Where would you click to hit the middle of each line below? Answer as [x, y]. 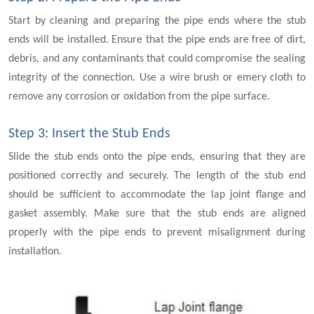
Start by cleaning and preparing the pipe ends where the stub [157, 21]
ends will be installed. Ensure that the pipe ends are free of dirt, [157, 40]
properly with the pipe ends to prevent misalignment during [157, 233]
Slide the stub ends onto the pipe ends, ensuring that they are [157, 157]
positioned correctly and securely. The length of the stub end [157, 176]
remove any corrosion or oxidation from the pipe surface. [139, 97]
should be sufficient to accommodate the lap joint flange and [157, 195]
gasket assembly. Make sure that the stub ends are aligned [157, 214]
